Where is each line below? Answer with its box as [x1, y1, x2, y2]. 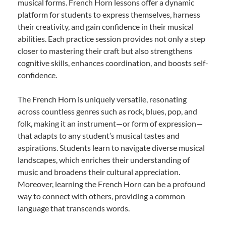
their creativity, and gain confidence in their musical [18, 21, 194, 31]
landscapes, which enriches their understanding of [18, 154, 190, 164]
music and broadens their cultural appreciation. [18, 166, 180, 177]
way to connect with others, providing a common [18, 191, 185, 201]
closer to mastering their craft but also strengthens [18, 45, 192, 55]
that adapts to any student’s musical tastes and [18, 130, 180, 140]
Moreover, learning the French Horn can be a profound [18, 179, 205, 189]
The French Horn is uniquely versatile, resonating [18, 94, 187, 104]
